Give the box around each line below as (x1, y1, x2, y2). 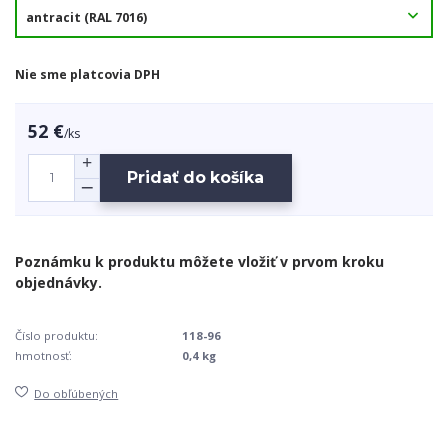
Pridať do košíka (127, 168, 265, 188)
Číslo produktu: (15, 327, 98, 343)
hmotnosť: (15, 348, 72, 364)
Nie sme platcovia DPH (15, 66, 160, 84)
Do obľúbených (34, 385, 119, 401)
